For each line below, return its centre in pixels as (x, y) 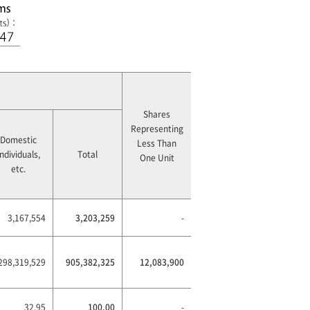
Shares (157, 114)
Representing (157, 128)
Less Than (157, 143)
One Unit (157, 157)
